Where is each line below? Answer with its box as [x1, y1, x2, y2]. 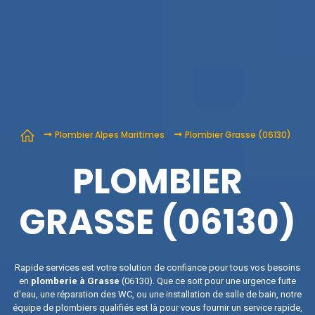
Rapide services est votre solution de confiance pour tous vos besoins [15, 262, 300, 273]
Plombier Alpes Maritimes [55, 128, 165, 141]
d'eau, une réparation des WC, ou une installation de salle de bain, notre [13, 288, 302, 300]
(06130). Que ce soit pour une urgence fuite [122, 275, 296, 286]
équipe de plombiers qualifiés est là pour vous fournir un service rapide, [13, 302, 302, 313]
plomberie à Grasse [31, 275, 122, 286]
